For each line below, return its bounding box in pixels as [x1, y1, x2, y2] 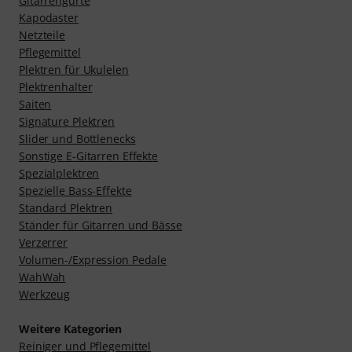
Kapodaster [19, 10, 79, 25]
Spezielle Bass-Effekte [19, 183, 132, 198]
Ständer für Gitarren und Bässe [19, 218, 182, 233]
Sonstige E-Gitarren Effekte [19, 148, 159, 163]
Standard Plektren [19, 200, 113, 215]
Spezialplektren [19, 166, 100, 181]
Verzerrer [19, 235, 68, 250]
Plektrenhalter [19, 79, 93, 94]
